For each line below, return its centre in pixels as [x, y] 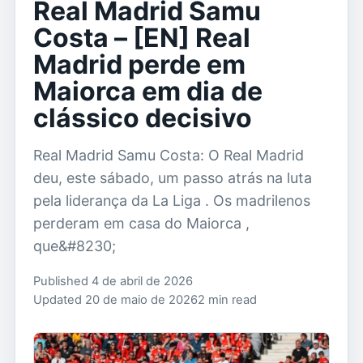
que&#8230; [75, 246]
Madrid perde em [139, 64]
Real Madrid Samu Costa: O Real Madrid [169, 155]
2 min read [227, 300]
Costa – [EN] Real [142, 38]
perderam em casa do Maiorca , [141, 223]
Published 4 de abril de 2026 [113, 281]
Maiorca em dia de [148, 91]
